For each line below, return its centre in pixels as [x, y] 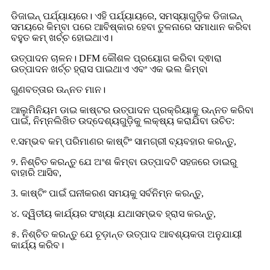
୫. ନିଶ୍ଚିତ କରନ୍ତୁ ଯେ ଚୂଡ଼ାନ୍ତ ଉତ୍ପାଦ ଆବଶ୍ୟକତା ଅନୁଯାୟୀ [126, 234]
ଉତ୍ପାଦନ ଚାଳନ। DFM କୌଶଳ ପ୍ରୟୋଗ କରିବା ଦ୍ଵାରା [116, 58]
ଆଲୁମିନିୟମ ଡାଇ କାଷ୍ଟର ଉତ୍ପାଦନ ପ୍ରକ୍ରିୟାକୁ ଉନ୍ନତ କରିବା [132, 110]
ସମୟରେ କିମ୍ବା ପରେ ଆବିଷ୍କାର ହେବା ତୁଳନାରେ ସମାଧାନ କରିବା [131, 27]
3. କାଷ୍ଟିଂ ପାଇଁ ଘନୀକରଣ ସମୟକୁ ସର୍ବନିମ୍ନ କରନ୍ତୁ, [107, 193]
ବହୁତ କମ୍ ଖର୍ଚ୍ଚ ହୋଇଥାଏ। [62, 38]
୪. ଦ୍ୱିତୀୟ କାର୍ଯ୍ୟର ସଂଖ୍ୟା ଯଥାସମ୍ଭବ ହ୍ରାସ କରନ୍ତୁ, [113, 214]
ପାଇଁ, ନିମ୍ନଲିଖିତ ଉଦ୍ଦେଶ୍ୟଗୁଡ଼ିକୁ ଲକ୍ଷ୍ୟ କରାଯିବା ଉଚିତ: [123, 121]
